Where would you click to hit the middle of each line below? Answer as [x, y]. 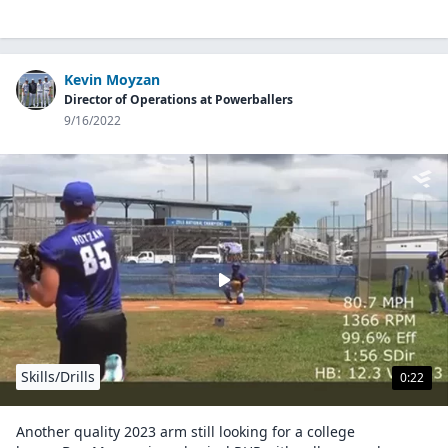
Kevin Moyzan [112, 79]
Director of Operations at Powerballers [178, 99]
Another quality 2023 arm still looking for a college [185, 431]
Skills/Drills [58, 376]
